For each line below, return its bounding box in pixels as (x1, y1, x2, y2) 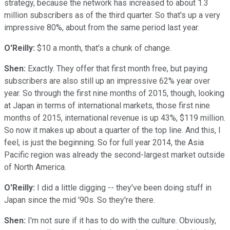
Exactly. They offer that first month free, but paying (26, 63, 207, 73)
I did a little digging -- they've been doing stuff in (35, 182, 212, 193)
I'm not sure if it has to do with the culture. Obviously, (26, 215, 216, 225)
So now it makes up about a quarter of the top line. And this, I (4, 125, 221, 135)
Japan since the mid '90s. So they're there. (4, 195, 155, 205)
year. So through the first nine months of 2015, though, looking (4, 88, 224, 98)
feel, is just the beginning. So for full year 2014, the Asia (4, 137, 204, 147)
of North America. (4, 162, 66, 172)
